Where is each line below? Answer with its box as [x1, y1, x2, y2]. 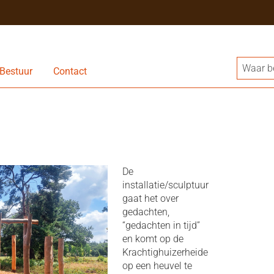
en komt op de [122, 233, 183, 245]
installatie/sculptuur [122, 179, 209, 191]
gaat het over [122, 193, 179, 204]
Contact [53, 65, 87, 77]
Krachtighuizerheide [122, 246, 208, 258]
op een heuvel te [122, 260, 192, 272]
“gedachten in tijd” [122, 220, 200, 231]
